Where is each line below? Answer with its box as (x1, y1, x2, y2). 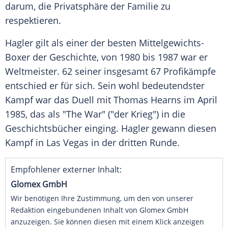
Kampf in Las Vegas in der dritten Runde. (5, 136, 180, 149)
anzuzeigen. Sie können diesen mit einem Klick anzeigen (11, 217, 204, 227)
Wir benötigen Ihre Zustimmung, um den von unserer (11, 193, 193, 204)
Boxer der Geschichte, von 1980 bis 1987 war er (5, 51, 208, 64)
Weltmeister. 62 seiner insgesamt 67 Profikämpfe (5, 65, 216, 78)
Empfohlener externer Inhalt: (11, 164, 122, 176)
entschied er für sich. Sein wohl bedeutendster (5, 79, 205, 92)
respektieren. (5, 14, 64, 27)
